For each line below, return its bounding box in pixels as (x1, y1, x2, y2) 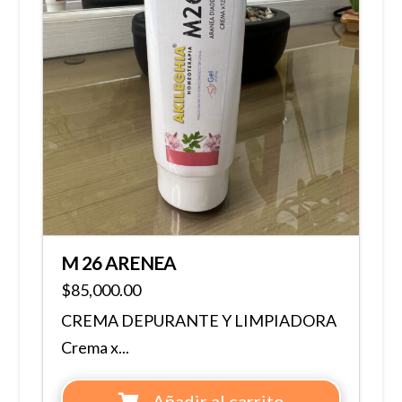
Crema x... (61, 337, 130, 358)
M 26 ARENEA (61, 252, 177, 275)
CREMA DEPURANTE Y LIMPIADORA (61, 310, 337, 331)
